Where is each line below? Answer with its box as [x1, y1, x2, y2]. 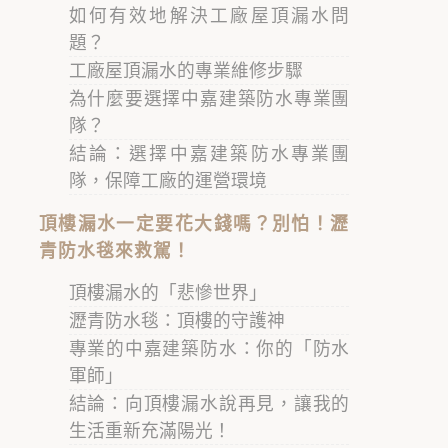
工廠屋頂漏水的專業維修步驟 [68, 58, 303, 83]
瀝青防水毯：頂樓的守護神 [68, 308, 285, 333]
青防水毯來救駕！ [38, 238, 191, 263]
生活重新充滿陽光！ [68, 418, 231, 443]
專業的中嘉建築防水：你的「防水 [68, 336, 350, 361]
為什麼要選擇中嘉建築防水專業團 [68, 86, 350, 111]
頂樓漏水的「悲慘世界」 [68, 280, 267, 305]
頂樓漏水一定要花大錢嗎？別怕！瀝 [38, 211, 350, 236]
